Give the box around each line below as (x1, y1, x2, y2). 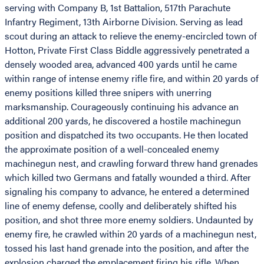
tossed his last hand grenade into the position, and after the (5, 241, 249, 255)
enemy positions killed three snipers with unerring (5, 85, 212, 100)
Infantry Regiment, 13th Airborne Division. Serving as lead (5, 15, 243, 29)
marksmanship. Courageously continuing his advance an (5, 100, 239, 114)
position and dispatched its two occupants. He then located (5, 128, 248, 142)
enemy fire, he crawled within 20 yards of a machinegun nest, (5, 227, 256, 241)
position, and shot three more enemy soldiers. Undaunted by (5, 213, 253, 227)
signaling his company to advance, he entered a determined (5, 184, 249, 199)
